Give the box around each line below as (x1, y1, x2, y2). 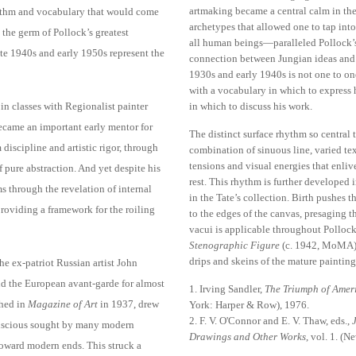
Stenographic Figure (189, 238, 281, 251)
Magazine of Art (28, 297, 98, 310)
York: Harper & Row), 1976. (189, 298, 310, 311)
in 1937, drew (98, 297, 159, 310)
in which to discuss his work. (189, 99, 313, 112)
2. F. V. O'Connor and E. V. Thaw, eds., (189, 314, 353, 327)
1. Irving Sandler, (189, 282, 265, 295)
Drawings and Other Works (189, 330, 307, 342)
